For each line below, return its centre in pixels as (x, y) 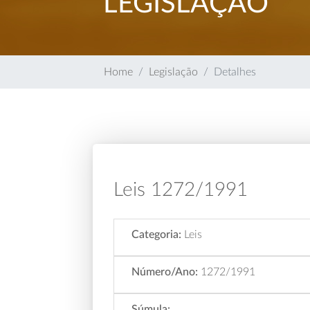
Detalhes (235, 72)
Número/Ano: (165, 272)
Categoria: (157, 235)
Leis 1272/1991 (181, 190)
